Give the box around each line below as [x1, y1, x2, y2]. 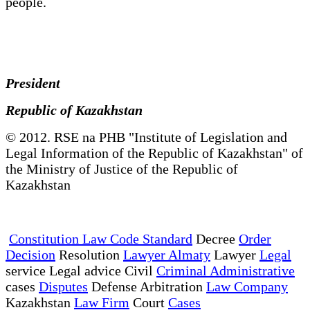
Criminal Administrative [156, 262, 295, 278]
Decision [6, 246, 55, 262]
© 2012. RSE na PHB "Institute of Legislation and [6, 129, 287, 145]
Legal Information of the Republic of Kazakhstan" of [6, 145, 303, 161]
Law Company [206, 278, 288, 294]
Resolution [55, 246, 123, 262]
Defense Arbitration [88, 278, 206, 294]
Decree [192, 230, 239, 246]
